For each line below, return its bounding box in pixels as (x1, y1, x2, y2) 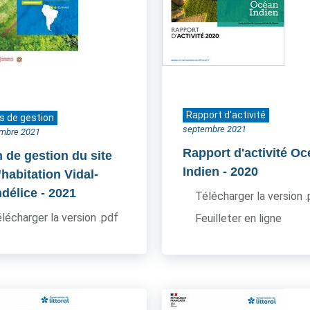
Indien (182, 165, 219, 179)
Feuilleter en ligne (194, 212, 282, 225)
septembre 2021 (182, 124, 246, 134)
